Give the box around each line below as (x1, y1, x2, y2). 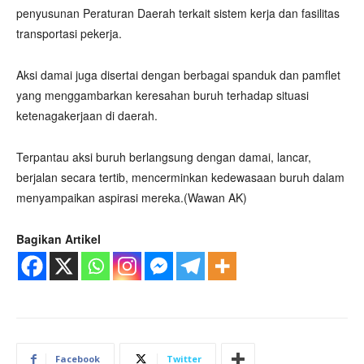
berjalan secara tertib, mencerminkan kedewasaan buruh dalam (16, 169, 344, 185)
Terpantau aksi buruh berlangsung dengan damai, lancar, (16, 149, 311, 165)
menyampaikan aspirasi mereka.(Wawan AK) (16, 189, 247, 206)
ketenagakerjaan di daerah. (16, 107, 158, 123)
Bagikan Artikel (16, 231, 101, 247)
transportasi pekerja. (16, 25, 122, 41)
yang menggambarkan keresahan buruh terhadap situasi (16, 87, 309, 103)
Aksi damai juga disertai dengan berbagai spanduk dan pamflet (16, 67, 340, 83)
